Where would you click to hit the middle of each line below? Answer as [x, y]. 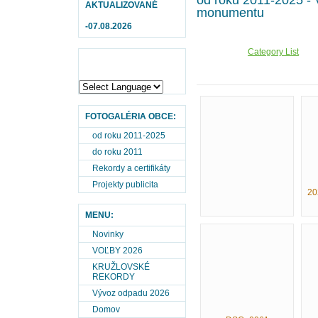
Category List [273, 52]
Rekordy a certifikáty [131, 168]
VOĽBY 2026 [117, 251]
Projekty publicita [125, 185]
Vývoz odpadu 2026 [131, 293]
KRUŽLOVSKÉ [121, 267]
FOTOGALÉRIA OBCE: [131, 116]
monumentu [230, 13]
